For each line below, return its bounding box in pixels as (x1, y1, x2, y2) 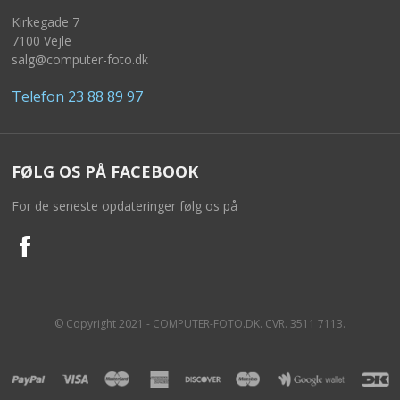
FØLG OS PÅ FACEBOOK (11, 160, 198, 182)
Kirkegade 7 (11, 12, 79, 30)
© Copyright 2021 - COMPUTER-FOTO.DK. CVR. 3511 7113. (54, 315, 346, 331)
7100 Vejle (11, 31, 71, 49)
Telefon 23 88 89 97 (11, 86, 143, 106)
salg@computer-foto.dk (11, 50, 148, 68)
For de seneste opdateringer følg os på (11, 196, 237, 214)
